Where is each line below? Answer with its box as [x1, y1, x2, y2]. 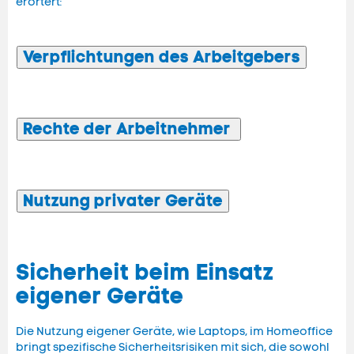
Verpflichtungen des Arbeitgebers [23, 47, 300, 68]
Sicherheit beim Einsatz [16, 258, 274, 287]
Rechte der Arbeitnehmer [23, 119, 235, 140]
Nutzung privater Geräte [23, 190, 223, 212]
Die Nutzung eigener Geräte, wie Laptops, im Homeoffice [16, 325, 333, 339]
